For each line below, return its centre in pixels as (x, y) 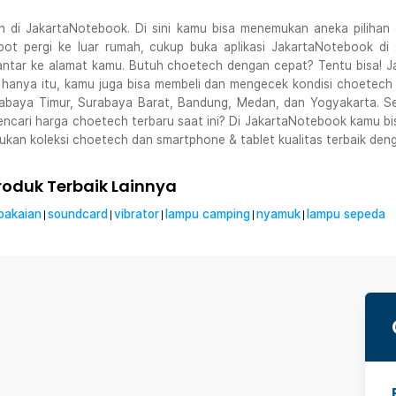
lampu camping (208, 214)
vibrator (137, 214)
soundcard (78, 214)
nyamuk (278, 214)
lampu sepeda (346, 214)
